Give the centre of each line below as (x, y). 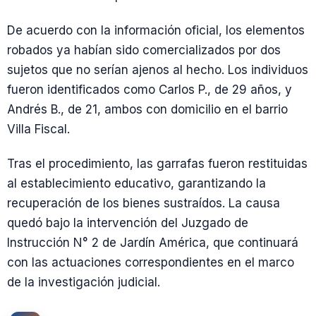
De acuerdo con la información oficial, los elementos (156, 30)
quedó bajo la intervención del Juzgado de (128, 223)
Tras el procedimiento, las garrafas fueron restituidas (157, 163)
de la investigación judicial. (84, 282)
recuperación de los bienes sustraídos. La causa (144, 203)
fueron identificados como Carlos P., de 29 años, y (150, 89)
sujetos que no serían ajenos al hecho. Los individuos (158, 69)
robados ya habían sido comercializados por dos (144, 50)
